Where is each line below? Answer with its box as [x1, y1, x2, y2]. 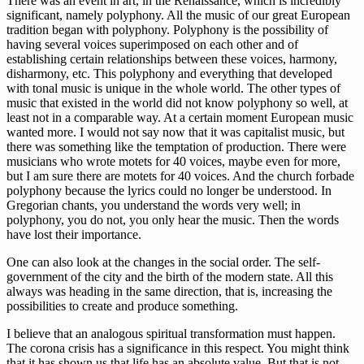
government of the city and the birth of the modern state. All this [6, 270, 333, 284]
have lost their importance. [6, 227, 141, 242]
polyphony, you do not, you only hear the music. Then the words [6, 213, 339, 227]
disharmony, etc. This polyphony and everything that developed [6, 67, 332, 81]
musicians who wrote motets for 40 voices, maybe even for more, [6, 154, 340, 169]
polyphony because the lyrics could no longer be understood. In [6, 184, 331, 198]
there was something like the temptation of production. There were [6, 140, 346, 154]
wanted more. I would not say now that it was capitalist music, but [6, 125, 344, 140]
